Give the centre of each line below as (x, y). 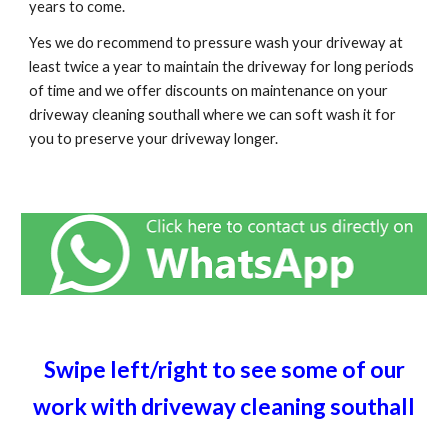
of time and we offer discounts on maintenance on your (209, 91)
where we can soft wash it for (298, 115)
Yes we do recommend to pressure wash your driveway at (216, 43)
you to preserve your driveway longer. (154, 139)
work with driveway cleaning (181, 406)
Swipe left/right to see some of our (224, 369)
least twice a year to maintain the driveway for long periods (222, 67)
